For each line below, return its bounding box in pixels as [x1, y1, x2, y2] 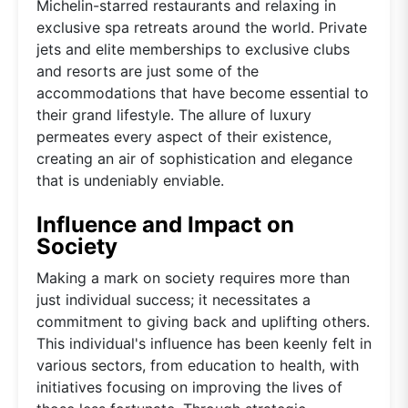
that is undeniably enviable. [36, 170, 224, 189]
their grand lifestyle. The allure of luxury [36, 105, 311, 124]
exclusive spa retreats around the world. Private [36, 17, 367, 36]
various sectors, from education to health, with [36, 355, 359, 374]
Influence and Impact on [36, 210, 294, 238]
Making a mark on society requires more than [36, 268, 350, 287]
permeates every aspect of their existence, [36, 127, 331, 146]
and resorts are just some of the [36, 61, 259, 80]
